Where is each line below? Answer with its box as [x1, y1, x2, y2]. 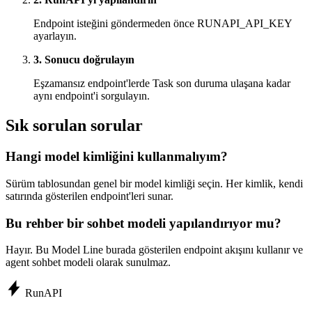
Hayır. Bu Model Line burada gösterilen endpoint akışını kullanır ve [6, 244, 303, 256]
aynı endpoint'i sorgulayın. [33, 90, 150, 102]
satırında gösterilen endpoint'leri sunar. [6, 189, 173, 202]
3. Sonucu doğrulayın [33, 54, 134, 66]
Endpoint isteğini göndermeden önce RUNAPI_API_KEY [33, 17, 292, 30]
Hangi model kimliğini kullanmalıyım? [6, 149, 228, 164]
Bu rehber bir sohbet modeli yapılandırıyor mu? [6, 215, 281, 231]
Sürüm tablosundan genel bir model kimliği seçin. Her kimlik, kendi [6, 177, 303, 189]
